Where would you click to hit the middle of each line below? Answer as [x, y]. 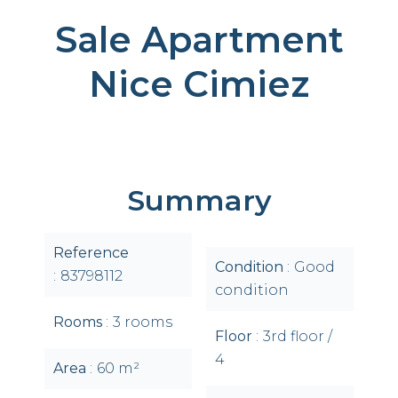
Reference [91, 253]
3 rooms [143, 322]
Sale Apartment [199, 40]
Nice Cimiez [199, 84]
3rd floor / [298, 336]
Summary [199, 200]
